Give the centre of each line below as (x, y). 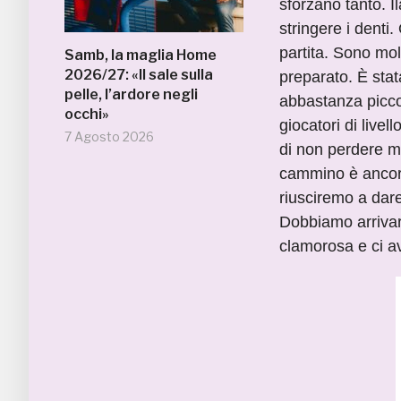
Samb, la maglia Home (141, 55)
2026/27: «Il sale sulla (139, 75)
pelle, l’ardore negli (131, 94)
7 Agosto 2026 (109, 137)
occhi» (87, 114)
